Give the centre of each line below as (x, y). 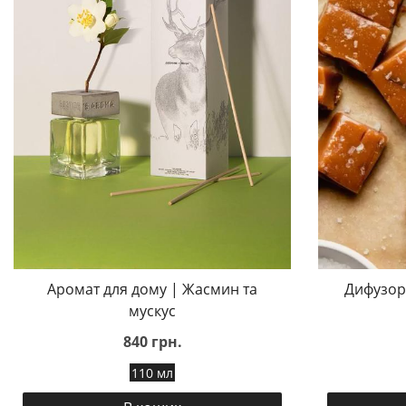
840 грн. (152, 342)
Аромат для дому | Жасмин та (152, 289)
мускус (152, 311)
